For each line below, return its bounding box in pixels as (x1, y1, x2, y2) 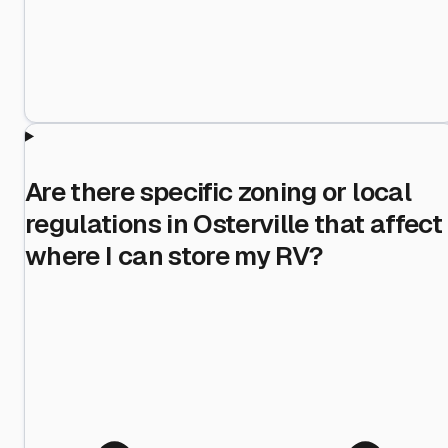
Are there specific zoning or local (25, 174, 411, 209)
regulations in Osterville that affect (25, 206, 442, 241)
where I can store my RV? (25, 238, 324, 273)
